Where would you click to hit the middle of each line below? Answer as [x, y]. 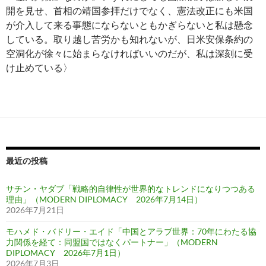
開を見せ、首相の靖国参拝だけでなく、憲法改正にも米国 [129, 11]
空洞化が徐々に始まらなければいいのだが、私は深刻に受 [129, 53]
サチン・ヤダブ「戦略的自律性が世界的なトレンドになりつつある [131, 189]
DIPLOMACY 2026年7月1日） [66, 253]
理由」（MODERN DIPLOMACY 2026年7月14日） [104, 199]
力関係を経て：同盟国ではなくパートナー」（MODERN [112, 242]
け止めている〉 [39, 68]
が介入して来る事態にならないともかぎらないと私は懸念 [129, 25]
